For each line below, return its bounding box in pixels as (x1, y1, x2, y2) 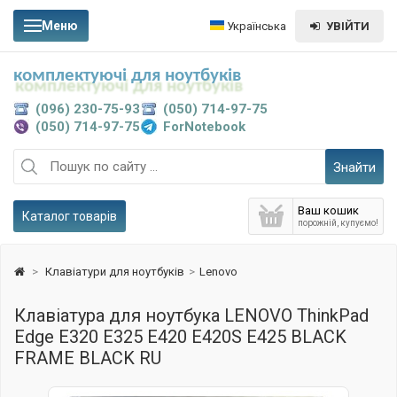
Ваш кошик (298, 204, 359, 217)
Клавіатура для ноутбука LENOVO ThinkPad (14, 305, 369, 326)
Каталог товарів (22, 209, 117, 223)
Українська (224, 19, 286, 33)
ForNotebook (163, 119, 245, 135)
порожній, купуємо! (298, 218, 378, 228)
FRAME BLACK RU (14, 347, 161, 369)
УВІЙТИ (325, 19, 370, 33)
